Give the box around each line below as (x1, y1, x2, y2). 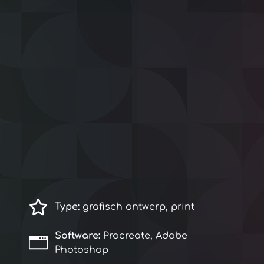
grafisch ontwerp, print (80, 201, 194, 212)
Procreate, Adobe (103, 230, 187, 241)
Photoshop (55, 244, 108, 255)
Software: (55, 230, 103, 241)
